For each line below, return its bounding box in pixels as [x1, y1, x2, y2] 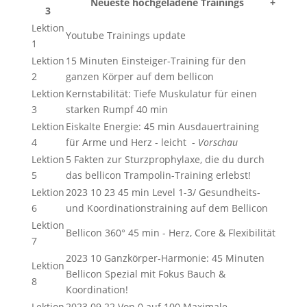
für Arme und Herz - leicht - [65, 136, 198, 149]
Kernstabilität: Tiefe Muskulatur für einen [65, 87, 257, 100]
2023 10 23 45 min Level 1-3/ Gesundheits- [65, 186, 260, 199]
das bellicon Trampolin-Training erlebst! [65, 169, 251, 182]
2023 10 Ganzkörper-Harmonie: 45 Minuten [65, 251, 265, 265]
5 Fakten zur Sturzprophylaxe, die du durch [65, 153, 265, 166]
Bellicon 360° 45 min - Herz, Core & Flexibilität [65, 226, 275, 239]
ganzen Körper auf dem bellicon [65, 70, 214, 83]
